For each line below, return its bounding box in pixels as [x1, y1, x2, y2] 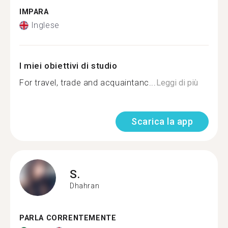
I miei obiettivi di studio [19, 61, 118, 71]
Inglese [31, 20, 60, 30]
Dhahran [70, 181, 100, 190]
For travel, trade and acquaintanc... [19, 78, 156, 88]
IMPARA [19, 7, 49, 16]
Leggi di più [156, 78, 198, 88]
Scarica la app [131, 116, 193, 127]
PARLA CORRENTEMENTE [19, 214, 117, 222]
